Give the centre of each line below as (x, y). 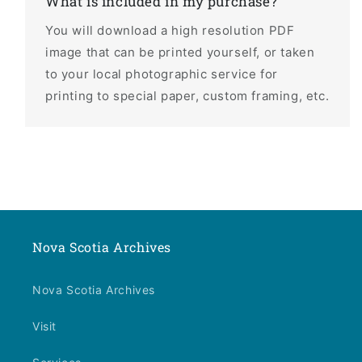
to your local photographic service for (162, 74)
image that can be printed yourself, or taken (180, 53)
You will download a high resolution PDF (170, 31)
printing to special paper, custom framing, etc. (187, 96)
